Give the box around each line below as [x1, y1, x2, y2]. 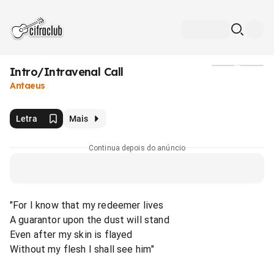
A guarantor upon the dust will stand [10, 213, 169, 226]
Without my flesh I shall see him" [10, 243, 155, 255]
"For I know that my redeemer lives [10, 199, 164, 211]
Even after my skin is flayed [10, 228, 133, 240]
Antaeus [10, 80, 46, 91]
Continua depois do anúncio [88, 143, 186, 152]
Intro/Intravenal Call [10, 65, 124, 79]
